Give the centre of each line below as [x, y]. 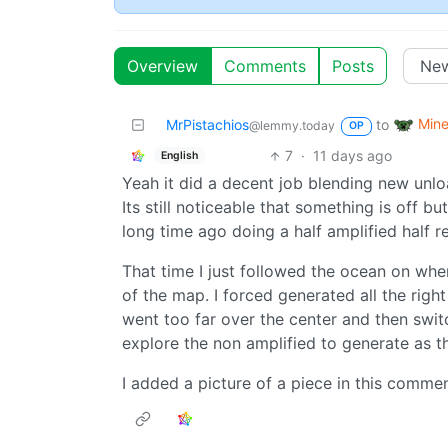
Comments [265, 66]
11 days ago [352, 156]
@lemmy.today [292, 126]
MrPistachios [207, 125]
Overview [162, 66]
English [179, 155]
